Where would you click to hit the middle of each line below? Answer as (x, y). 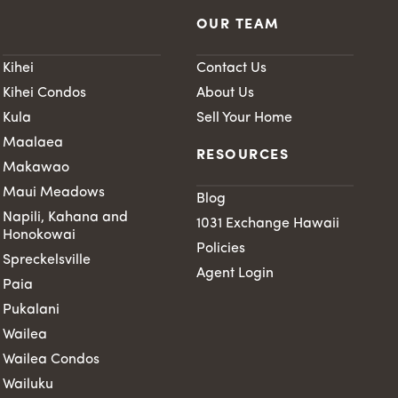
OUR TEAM (238, 24)
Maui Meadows (54, 192)
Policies (220, 248)
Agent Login (235, 273)
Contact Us (231, 68)
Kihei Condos (45, 93)
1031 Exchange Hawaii (267, 223)
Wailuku (28, 384)
